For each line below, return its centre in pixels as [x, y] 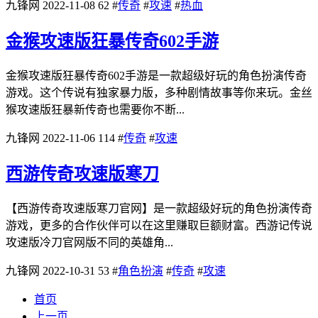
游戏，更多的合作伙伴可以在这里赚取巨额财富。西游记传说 [159, 225]
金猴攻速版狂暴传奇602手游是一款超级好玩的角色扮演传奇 [156, 76]
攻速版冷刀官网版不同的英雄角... [89, 242]
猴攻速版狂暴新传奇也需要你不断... [95, 110]
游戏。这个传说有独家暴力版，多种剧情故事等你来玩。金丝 [159, 93]
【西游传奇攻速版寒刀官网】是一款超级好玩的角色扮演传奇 [159, 208]
